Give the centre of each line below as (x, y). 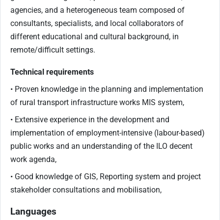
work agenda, (33, 159)
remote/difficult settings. (53, 50)
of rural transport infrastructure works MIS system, (97, 102)
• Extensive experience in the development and (90, 119)
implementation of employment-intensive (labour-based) (108, 133)
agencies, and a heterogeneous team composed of (97, 10)
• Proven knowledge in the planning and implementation (107, 89)
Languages (33, 212)
